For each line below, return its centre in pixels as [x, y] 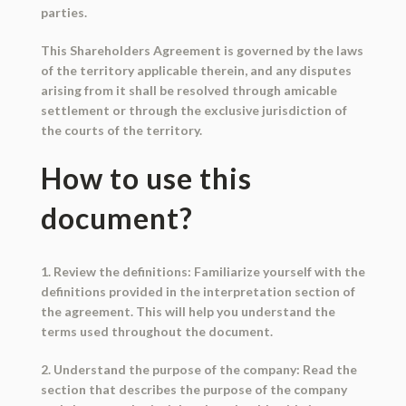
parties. [63, 13]
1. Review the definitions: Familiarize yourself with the [203, 272]
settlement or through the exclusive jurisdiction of [193, 111]
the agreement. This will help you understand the [188, 312]
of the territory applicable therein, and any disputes [196, 71]
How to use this [146, 179]
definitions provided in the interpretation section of [198, 292]
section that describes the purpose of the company [193, 390]
